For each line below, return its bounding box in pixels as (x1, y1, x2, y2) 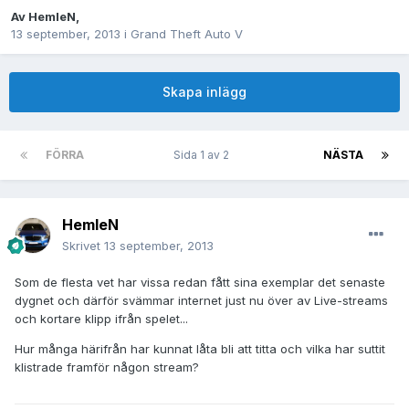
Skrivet (62, 238, 104, 254)
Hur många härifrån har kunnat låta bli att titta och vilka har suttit (15, 341, 385, 357)
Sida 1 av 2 (173, 148, 235, 163)
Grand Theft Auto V (131, 26, 243, 42)
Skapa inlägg (163, 84, 246, 100)
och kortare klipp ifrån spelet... (15, 311, 188, 327)
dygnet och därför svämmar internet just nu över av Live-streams (15, 293, 388, 309)
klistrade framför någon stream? (15, 360, 199, 375)
